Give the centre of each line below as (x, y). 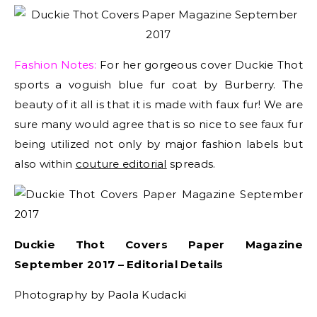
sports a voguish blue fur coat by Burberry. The (158, 85)
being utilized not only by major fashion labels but (158, 144)
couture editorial (121, 164)
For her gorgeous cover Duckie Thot (199, 65)
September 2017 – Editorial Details (119, 264)
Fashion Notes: (55, 65)
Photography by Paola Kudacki (100, 295)
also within (45, 164)
